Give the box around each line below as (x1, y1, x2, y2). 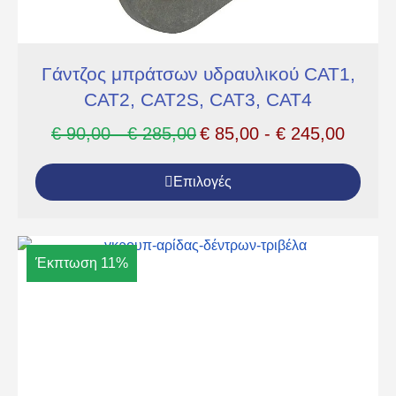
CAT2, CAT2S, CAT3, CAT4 (84, 88, 312, 110)
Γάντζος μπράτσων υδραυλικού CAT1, (41, 63, 355, 84)
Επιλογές (173, 173, 232, 189)
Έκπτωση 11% (35, 255, 128, 270)
